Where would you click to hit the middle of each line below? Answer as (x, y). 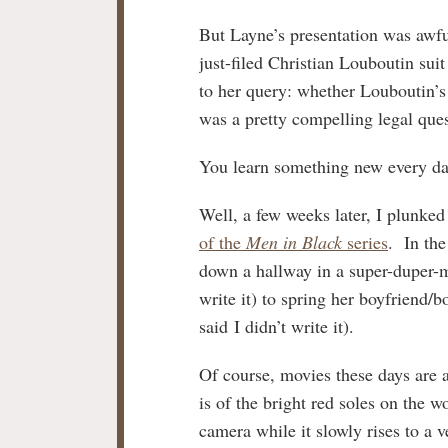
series (365, 241)
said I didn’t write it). (276, 325)
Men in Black (294, 241)
